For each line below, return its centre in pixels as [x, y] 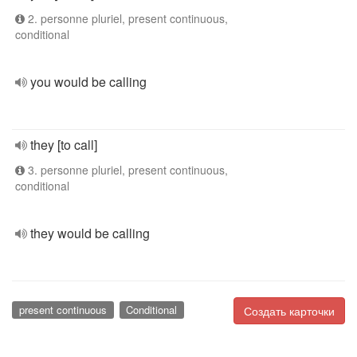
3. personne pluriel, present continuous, [126, 170]
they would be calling [90, 233]
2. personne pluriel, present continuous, [126, 18]
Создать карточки [289, 311]
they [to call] [64, 145]
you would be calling [88, 82]
